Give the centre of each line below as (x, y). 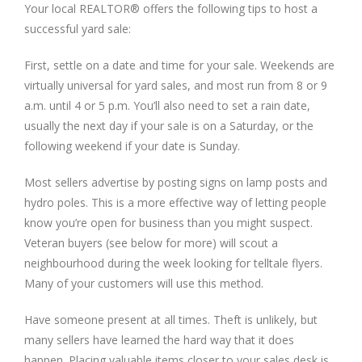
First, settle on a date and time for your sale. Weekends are (179, 65)
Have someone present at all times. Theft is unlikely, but (171, 319)
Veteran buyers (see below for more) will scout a (151, 242)
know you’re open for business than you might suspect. (168, 222)
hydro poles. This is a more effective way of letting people (175, 202)
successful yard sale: (78, 28)
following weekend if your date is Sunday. (132, 145)
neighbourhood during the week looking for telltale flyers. (173, 263)
